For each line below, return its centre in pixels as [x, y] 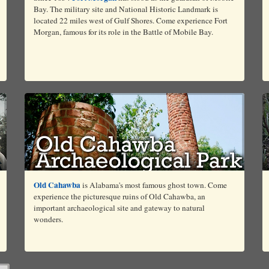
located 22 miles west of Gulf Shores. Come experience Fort [130, 20]
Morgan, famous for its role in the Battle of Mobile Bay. [123, 32]
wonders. [48, 219]
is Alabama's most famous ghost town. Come [153, 185]
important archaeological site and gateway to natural [119, 207]
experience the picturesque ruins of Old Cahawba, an [119, 196]
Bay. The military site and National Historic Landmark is [125, 9]
